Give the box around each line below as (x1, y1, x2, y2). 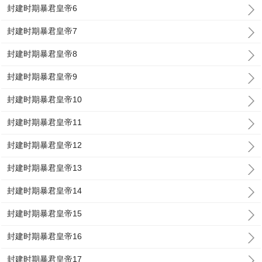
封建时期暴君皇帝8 (7, 49, 78, 58)
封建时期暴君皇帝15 (7, 209, 82, 218)
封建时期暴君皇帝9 (7, 72, 78, 81)
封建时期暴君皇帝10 (7, 95, 82, 104)
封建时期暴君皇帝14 (7, 186, 82, 195)
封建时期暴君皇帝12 (7, 140, 82, 150)
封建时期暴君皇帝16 (7, 232, 82, 241)
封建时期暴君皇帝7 (7, 26, 78, 36)
